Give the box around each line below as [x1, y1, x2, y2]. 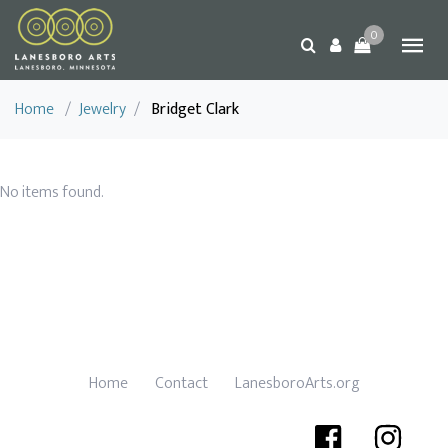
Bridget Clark [151, 96, 239, 123]
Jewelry [79, 96, 126, 123]
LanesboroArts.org [234, 370, 360, 397]
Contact [154, 370, 208, 397]
